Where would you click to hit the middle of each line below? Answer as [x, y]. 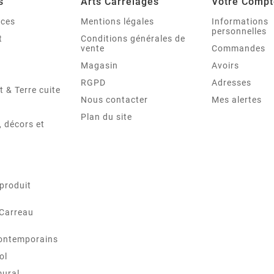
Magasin [99, 66]
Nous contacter [114, 100]
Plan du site [106, 117]
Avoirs [225, 66]
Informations [240, 22]
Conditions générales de [133, 39]
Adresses [231, 83]
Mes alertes [237, 100]
